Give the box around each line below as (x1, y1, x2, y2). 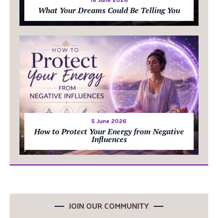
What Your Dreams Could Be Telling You (38, 5, 180, 16)
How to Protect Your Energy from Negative (34, 126, 184, 137)
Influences (91, 134, 127, 145)
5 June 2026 (91, 118, 127, 125)
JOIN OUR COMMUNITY (69, 199, 149, 213)
